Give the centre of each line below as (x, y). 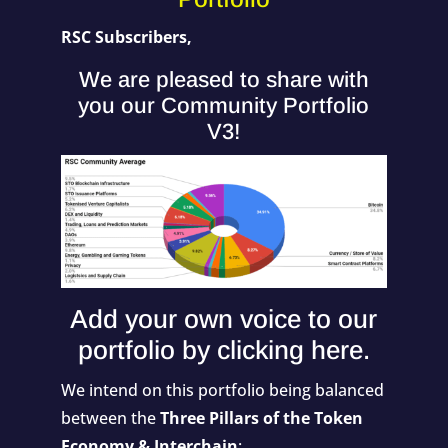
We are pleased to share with (223, 79)
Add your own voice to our (224, 318)
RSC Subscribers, (126, 36)
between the (110, 417)
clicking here (289, 349)
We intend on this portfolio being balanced (222, 389)
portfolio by (147, 349)
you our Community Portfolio (224, 105)
